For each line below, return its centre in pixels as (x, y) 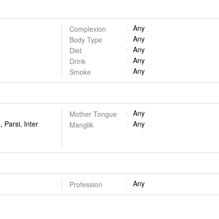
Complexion (88, 29)
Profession (86, 184)
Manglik (81, 125)
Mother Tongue (93, 114)
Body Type (86, 40)
